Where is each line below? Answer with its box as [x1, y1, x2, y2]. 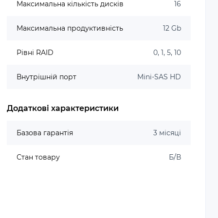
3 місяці [153, 128, 181, 137]
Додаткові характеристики [7, 104, 119, 113]
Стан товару [17, 153, 60, 162]
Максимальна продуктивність [17, 24, 124, 33]
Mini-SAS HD [137, 73, 181, 81]
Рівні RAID [17, 48, 54, 57]
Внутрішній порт [17, 73, 77, 81]
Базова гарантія [17, 128, 73, 137]
